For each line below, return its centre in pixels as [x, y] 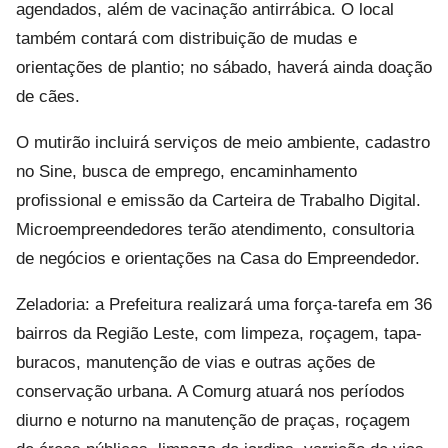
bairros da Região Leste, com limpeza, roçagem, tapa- [219, 333]
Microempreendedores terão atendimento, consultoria [215, 229]
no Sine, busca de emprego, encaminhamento [186, 171]
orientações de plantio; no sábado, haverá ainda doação [224, 67]
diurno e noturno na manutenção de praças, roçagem [213, 420]
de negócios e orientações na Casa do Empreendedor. [218, 258]
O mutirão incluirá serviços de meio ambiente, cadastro [223, 142]
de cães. [48, 96]
